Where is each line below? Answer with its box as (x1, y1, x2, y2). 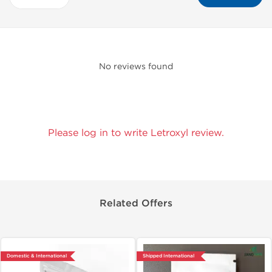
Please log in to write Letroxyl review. (48, 127, 224, 138)
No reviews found (99, 61, 173, 72)
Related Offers (100, 197, 172, 209)
